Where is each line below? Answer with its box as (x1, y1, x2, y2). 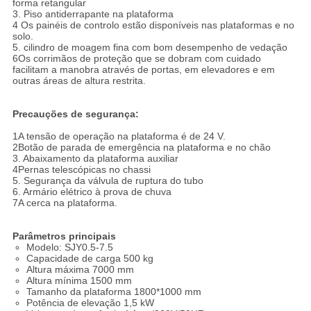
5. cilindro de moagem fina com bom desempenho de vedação (12, 42, 287, 53)
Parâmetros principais (12, 230, 116, 242)
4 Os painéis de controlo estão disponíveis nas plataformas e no (12, 19, 294, 31)
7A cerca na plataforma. (12, 197, 117, 209)
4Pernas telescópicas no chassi (12, 164, 151, 176)
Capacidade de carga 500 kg (26, 253, 153, 264)
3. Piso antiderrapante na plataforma (12, 8, 174, 20)
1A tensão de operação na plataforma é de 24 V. (12, 131, 226, 142)
